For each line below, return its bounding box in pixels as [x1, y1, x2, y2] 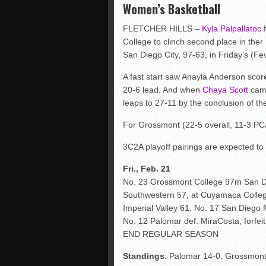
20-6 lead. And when [123, 85, 202, 94]
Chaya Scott [202, 85, 248, 94]
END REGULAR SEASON [123, 229, 218, 239]
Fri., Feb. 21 [123, 164, 170, 173]
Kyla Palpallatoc [202, 24, 261, 33]
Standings [123, 251, 164, 261]
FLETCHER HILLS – [123, 24, 202, 33]
